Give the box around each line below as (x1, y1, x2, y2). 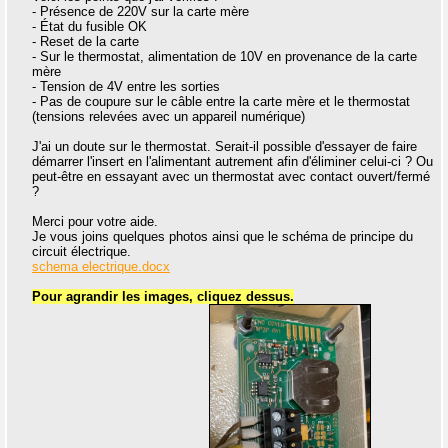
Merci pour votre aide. (32, 214, 158, 230)
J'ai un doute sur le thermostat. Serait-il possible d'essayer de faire (32, 139, 417, 155)
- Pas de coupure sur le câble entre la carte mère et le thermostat (32, 94, 410, 110)
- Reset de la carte (32, 34, 139, 50)
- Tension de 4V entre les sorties (32, 79, 220, 95)
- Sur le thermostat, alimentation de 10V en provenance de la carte (32, 49, 417, 65)
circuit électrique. (32, 244, 131, 260)
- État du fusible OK (32, 19, 147, 35)
